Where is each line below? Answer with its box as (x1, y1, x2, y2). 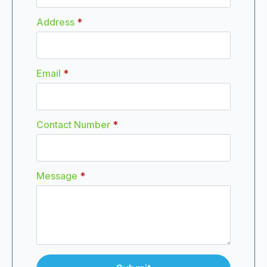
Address (36, 15, 74, 28)
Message (36, 169, 77, 182)
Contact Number (36, 118, 110, 131)
